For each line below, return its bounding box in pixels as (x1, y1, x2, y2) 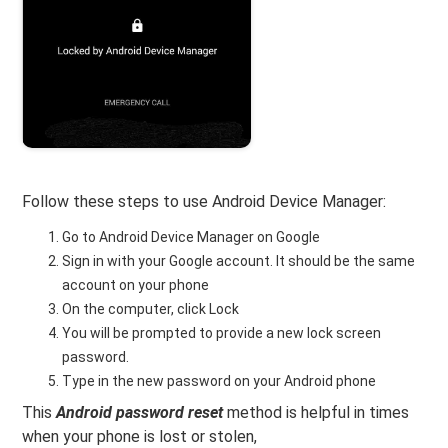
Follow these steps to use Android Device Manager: (22, 192, 387, 212)
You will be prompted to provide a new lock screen (62, 325, 382, 342)
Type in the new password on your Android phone (62, 373, 377, 390)
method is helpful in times (223, 403, 410, 423)
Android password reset (56, 403, 224, 423)
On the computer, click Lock (62, 301, 240, 318)
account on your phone (62, 277, 210, 294)
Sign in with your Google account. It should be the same (62, 253, 416, 270)
